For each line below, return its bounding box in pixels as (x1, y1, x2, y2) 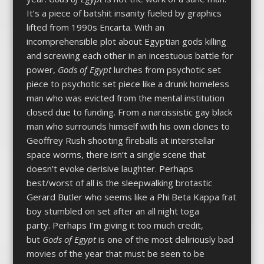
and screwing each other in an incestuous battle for (26, 49, 233, 62)
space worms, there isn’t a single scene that (26, 148, 206, 161)
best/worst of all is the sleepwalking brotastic (26, 177, 212, 189)
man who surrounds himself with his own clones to (26, 120, 230, 133)
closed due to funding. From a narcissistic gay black (26, 106, 232, 118)
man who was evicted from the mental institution (26, 92, 225, 104)
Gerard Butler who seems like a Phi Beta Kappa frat (26, 191, 236, 203)
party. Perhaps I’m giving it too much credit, (26, 219, 203, 232)
